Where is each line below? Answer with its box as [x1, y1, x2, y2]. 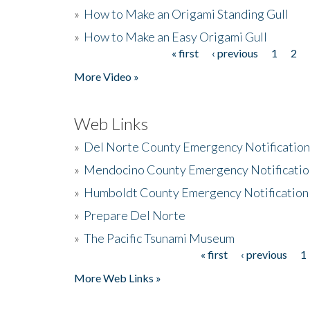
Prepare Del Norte [84, 207, 185, 223]
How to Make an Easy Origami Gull [84, 28, 267, 44]
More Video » [74, 69, 139, 83]
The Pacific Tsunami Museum [84, 230, 235, 246]
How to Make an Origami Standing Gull [84, 6, 289, 21]
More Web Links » [74, 271, 161, 284]
